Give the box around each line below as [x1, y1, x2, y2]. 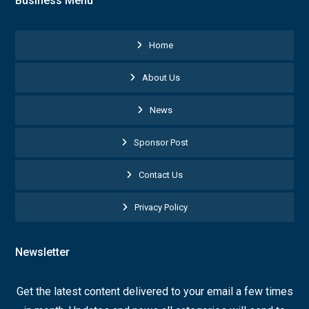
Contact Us [139, 170, 183, 180]
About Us [141, 72, 180, 83]
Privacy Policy [134, 202, 188, 212]
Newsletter [15, 246, 70, 259]
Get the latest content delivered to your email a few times [16, 285, 293, 298]
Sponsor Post [133, 137, 188, 148]
